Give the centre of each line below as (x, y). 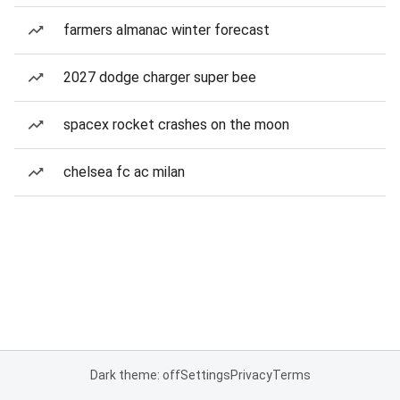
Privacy (251, 375)
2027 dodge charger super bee (160, 77)
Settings (205, 375)
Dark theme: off (135, 375)
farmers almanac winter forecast (167, 30)
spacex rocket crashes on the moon (176, 125)
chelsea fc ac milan (124, 172)
